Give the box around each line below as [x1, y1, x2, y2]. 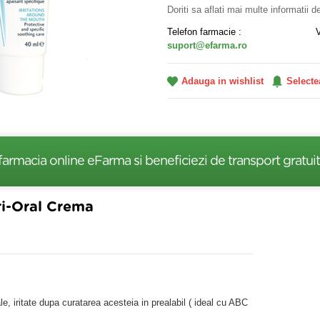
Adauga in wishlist [181, 76, 264, 86]
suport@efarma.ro [167, 40, 247, 51]
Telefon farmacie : [167, 26, 241, 37]
